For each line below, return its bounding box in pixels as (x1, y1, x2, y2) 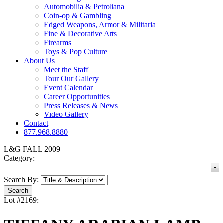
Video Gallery (44, 110, 88, 119)
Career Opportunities (44, 92, 110, 101)
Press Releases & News (44, 101, 118, 110)
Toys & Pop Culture (44, 47, 107, 56)
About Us (24, 56, 55, 65)
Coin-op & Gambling (44, 11, 111, 20)
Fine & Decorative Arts (44, 29, 117, 38)
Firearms (44, 38, 71, 47)
